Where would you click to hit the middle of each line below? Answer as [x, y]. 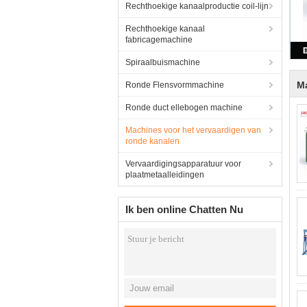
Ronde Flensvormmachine [175, 85]
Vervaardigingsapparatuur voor [183, 164]
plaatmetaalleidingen [165, 175]
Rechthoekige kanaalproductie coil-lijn [197, 6]
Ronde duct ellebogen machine [184, 108]
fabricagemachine [159, 40]
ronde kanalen [152, 141]
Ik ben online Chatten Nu [184, 209]
